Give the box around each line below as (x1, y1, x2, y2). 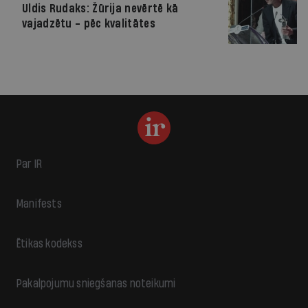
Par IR (16, 158, 43, 170)
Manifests (16, 198, 62, 210)
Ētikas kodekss (16, 238, 82, 250)
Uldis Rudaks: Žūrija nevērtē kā (22, 3, 179, 14)
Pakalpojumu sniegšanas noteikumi (16, 278, 176, 289)
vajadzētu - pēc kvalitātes (22, 18, 155, 30)
